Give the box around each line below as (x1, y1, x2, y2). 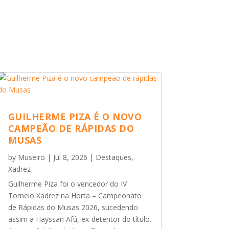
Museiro (17, 152, 45, 163)
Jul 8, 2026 (53, 152, 87, 163)
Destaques (95, 152, 131, 163)
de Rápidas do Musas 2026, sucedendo (8, 202, 138, 213)
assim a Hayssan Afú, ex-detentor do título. (8, 214, 151, 224)
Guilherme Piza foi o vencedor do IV (8, 179, 127, 189)
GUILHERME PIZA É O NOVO (8, 110, 142, 123)
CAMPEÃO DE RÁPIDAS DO (8, 122, 134, 135)
